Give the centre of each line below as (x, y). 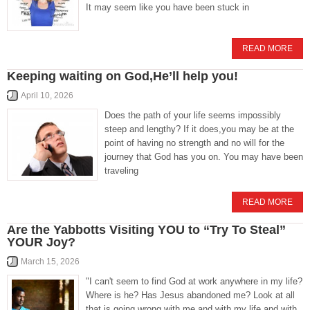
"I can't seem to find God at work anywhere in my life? (194, 281)
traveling (121, 171)
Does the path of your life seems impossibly (193, 115)
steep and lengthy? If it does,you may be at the (199, 129)
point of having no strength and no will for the (194, 143)
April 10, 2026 (47, 95)
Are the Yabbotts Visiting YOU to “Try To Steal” (146, 230)
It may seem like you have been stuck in (167, 7)
